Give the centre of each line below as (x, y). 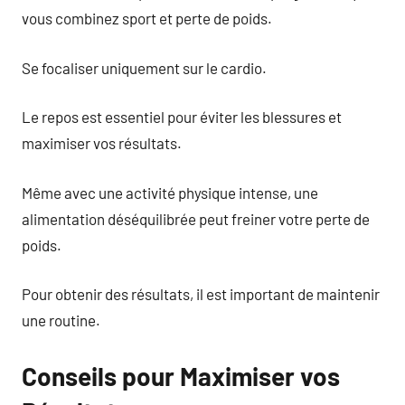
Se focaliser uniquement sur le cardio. (144, 67)
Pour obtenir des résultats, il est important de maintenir (201, 294)
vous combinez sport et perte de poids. (147, 18)
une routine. (61, 320)
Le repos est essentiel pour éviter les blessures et (182, 117)
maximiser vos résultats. (102, 143)
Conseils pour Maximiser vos (181, 376)
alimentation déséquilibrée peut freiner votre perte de (196, 218)
